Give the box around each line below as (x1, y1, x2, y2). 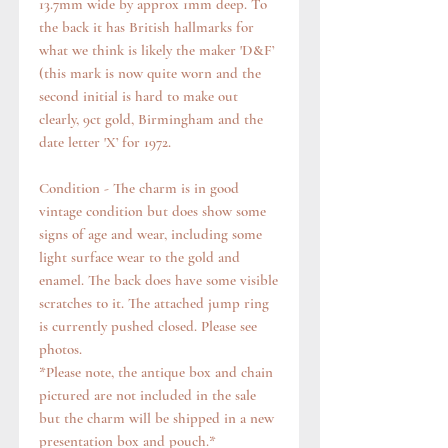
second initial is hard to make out (39, 87, 238, 106)
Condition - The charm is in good (39, 179, 239, 198)
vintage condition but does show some (39, 202, 266, 221)
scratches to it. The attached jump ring (39, 294, 269, 313)
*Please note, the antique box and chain (39, 363, 273, 382)
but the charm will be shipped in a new (39, 409, 274, 428)
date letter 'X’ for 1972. (39, 133, 171, 152)
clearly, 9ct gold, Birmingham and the (39, 110, 263, 129)
